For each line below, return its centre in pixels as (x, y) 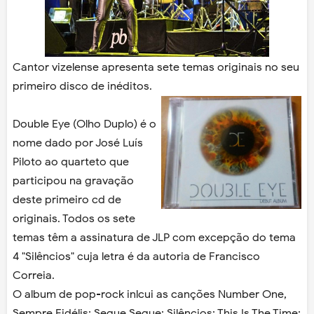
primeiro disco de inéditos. (82, 86)
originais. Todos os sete (74, 218)
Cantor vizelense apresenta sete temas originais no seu (156, 67)
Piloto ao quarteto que (71, 162)
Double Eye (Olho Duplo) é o (84, 124)
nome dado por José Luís (78, 143)
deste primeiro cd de (67, 199)
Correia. (34, 275)
